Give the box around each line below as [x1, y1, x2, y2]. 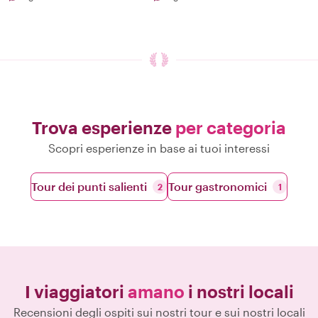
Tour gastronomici [168, 180, 267, 193]
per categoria [175, 117, 286, 138]
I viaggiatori [24, 281, 128, 302]
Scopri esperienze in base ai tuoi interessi [48, 141, 270, 155]
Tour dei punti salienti [31, 180, 147, 193]
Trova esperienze [32, 117, 175, 138]
